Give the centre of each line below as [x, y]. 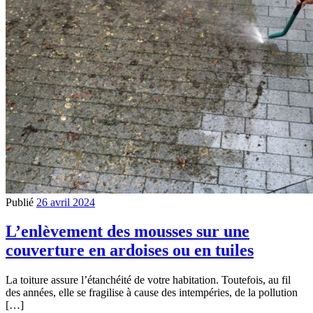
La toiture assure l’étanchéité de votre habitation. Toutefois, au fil [148, 280]
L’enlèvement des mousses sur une [128, 232]
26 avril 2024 [66, 202]
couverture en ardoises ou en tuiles [130, 250]
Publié [21, 202]
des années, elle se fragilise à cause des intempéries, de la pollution [152, 293]
